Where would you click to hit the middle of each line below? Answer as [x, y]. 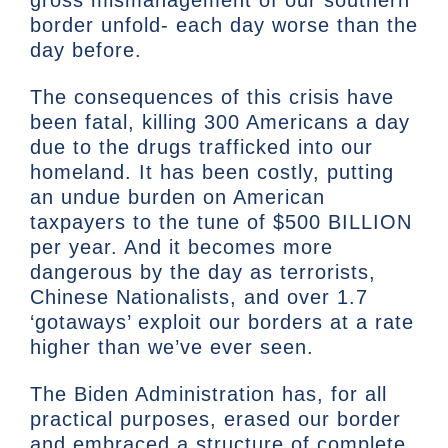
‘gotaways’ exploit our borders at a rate [222, 322]
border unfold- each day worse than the [224, 25]
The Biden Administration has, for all [208, 394]
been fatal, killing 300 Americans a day [220, 122]
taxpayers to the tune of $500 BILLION [221, 222]
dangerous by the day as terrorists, [203, 272]
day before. [89, 50]
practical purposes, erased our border [215, 419]
